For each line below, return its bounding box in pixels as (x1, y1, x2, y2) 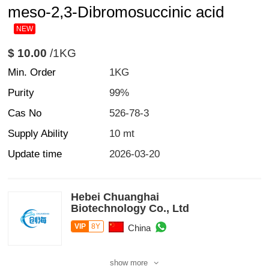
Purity (8, 87, 35, 99)
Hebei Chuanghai (71, 190, 160, 203)
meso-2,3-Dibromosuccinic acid (8, 4, 225, 21)
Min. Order (8, 67, 56, 79)
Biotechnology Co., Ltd (71, 202, 190, 214)
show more (110, 258, 148, 267)
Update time (8, 148, 62, 160)
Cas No (8, 107, 42, 119)
